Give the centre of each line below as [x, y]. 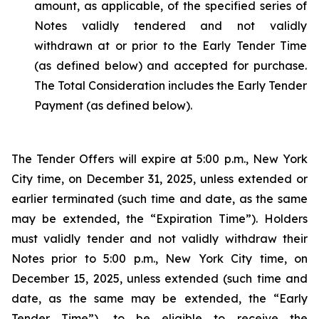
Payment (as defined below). [113, 105]
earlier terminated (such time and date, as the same [159, 199]
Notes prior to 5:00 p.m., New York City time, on [159, 258]
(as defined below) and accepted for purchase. [171, 66]
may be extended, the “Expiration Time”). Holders [159, 219]
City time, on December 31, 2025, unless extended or [159, 179]
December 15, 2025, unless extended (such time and [159, 278]
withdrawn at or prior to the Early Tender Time [171, 46]
